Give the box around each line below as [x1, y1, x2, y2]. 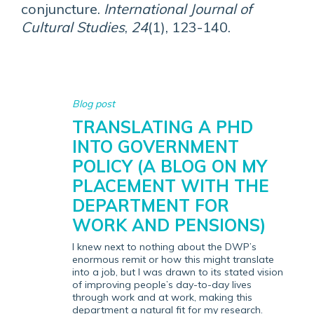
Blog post [72, 97, 115, 110]
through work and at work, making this [72, 291, 252, 303]
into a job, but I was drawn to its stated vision [72, 266, 283, 278]
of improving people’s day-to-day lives [72, 278, 252, 291]
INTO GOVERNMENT [72, 136, 239, 157]
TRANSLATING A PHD [72, 116, 253, 137]
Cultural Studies [21, 18, 125, 36]
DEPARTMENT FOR [72, 195, 229, 216]
